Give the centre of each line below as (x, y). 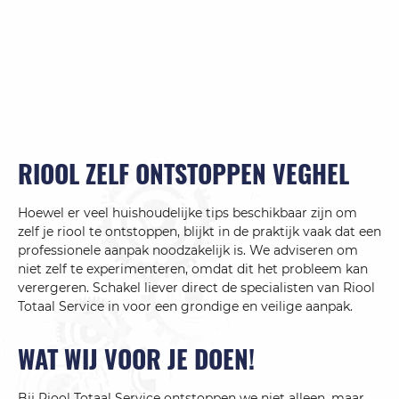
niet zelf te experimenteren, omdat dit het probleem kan (193, 269)
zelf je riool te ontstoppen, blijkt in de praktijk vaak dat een (199, 232)
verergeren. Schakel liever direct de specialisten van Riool (196, 288)
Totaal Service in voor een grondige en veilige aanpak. (185, 307)
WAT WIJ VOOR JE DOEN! (136, 359)
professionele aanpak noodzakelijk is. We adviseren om (188, 251)
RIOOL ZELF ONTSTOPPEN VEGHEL (183, 174)
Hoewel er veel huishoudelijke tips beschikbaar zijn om (187, 213)
